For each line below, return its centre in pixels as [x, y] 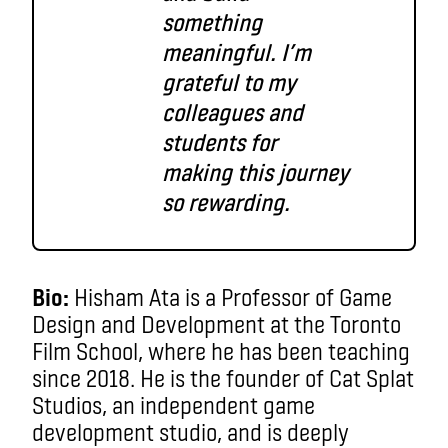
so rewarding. [226, 201]
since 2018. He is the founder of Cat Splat [223, 377]
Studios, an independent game [173, 404]
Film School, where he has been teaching [221, 350]
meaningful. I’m [236, 51]
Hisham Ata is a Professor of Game [230, 296]
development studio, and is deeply [190, 431]
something [212, 21]
